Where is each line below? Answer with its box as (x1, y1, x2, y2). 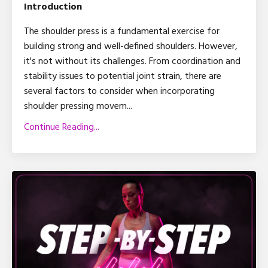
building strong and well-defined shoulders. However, (24, 39, 237, 55)
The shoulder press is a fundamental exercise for (24, 24, 220, 40)
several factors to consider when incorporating (24, 84, 215, 100)
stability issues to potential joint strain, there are (24, 69, 221, 85)
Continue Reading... (24, 120, 99, 136)
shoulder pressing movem (24, 99, 127, 115)
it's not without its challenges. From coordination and (24, 54, 240, 70)
